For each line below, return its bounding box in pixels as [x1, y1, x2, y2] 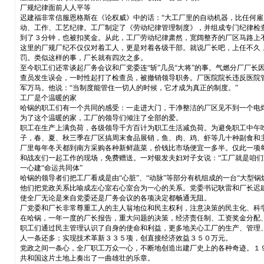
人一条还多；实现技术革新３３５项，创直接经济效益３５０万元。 [19, 233, 232, 242]
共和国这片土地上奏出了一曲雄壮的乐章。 [19, 253, 154, 262]
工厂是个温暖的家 [19, 93, 77, 102]
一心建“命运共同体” [19, 163, 82, 172]
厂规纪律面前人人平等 [19, 3, 91, 12]
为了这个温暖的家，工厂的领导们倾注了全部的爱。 [19, 113, 183, 122]
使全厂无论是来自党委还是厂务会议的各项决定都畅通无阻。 [19, 193, 211, 202]
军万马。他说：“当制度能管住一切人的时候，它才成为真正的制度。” [19, 83, 238, 92]
